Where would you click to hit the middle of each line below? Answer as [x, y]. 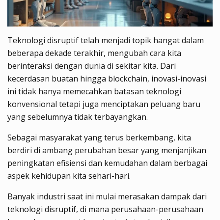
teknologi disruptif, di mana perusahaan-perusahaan [105, 209]
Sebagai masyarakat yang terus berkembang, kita [99, 137]
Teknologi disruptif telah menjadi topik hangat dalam [106, 40]
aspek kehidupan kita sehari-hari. [69, 176]
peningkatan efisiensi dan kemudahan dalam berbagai [107, 163]
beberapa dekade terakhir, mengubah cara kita [94, 53]
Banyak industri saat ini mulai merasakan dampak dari [107, 196]
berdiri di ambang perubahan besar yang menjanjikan [107, 150]
